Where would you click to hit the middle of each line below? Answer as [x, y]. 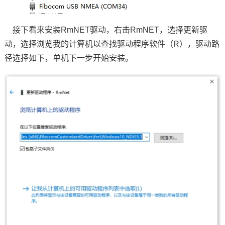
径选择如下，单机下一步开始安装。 [69, 58]
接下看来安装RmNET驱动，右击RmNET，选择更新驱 [106, 30]
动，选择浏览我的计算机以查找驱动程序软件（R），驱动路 [112, 44]
